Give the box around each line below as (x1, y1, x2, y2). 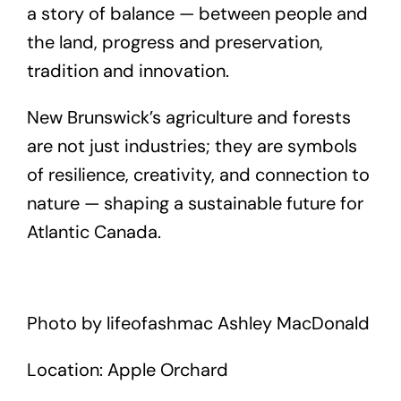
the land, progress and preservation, (26, 30, 323, 54)
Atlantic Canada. (26, 219, 161, 243)
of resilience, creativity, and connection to (26, 162, 370, 186)
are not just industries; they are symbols (26, 133, 357, 158)
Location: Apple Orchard (26, 357, 228, 381)
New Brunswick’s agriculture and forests (26, 105, 351, 129)
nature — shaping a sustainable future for (26, 191, 363, 215)
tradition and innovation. (26, 58, 229, 82)
